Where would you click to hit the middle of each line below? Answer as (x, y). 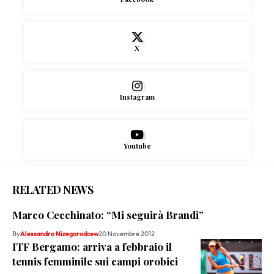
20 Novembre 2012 (127, 234)
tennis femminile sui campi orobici (95, 261)
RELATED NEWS (53, 190)
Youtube (137, 146)
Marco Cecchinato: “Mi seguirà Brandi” (108, 215)
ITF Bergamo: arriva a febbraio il (92, 247)
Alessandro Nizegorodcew (59, 234)
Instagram (137, 97)
